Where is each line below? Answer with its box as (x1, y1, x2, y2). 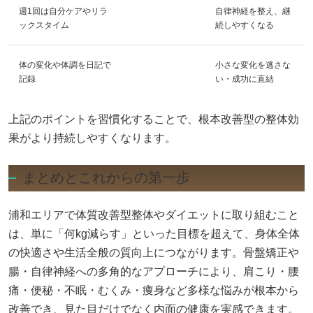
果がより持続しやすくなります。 (8, 132, 176, 145)
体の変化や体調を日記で (19, 60, 111, 71)
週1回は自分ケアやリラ (19, 6, 108, 17)
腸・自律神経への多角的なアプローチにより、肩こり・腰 (8, 265, 299, 278)
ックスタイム (19, 20, 69, 31)
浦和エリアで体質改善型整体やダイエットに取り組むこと (8, 209, 299, 221)
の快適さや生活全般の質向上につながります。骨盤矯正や (8, 247, 299, 259)
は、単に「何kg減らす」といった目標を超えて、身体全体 (8, 228, 300, 240)
